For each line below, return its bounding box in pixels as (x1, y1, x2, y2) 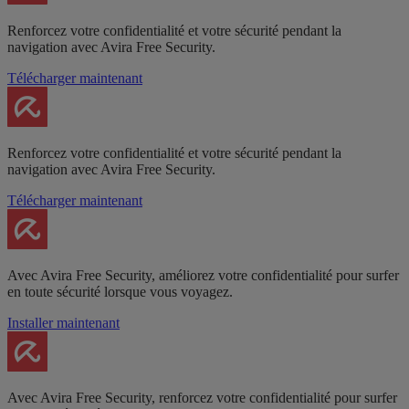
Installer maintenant (7, 314, 120, 330)
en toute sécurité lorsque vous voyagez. (7, 283, 233, 299)
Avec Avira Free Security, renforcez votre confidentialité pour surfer (7, 389, 397, 405)
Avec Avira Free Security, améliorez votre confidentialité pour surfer (7, 267, 399, 283)
